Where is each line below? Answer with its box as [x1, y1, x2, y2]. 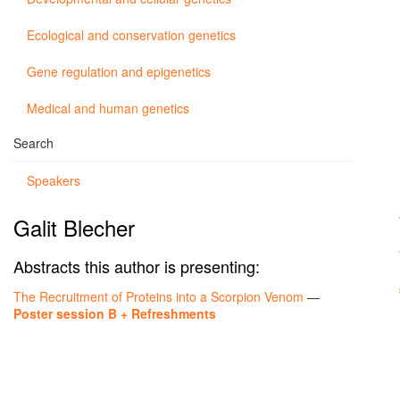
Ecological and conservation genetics [27, 26, 236, 44]
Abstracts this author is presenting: [13, 254, 260, 278]
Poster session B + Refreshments [13, 304, 216, 322]
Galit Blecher [13, 212, 135, 243]
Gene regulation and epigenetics [27, 62, 211, 80]
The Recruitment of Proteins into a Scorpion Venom [13, 287, 304, 305]
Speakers [27, 171, 80, 189]
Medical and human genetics [27, 99, 189, 117]
